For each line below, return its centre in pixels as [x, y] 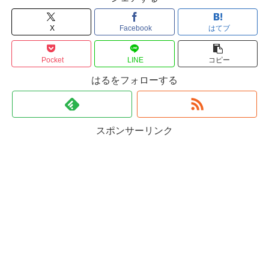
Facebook [135, 29]
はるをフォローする [134, 80]
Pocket [52, 60]
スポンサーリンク [134, 130]
